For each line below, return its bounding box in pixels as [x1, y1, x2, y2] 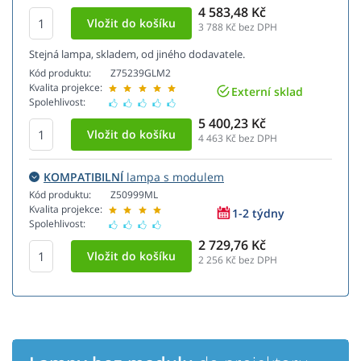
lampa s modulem [123, 169, 224, 185]
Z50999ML [110, 188, 158, 202]
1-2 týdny [232, 205, 284, 221]
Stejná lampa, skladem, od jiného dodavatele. [29, 47, 245, 62]
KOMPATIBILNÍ [44, 169, 123, 185]
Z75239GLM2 [110, 66, 171, 81]
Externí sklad [231, 83, 303, 99]
